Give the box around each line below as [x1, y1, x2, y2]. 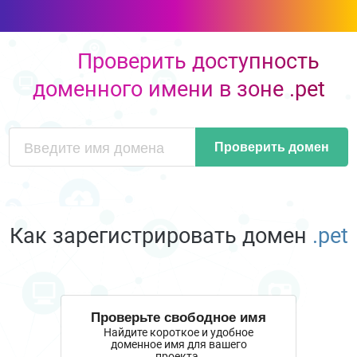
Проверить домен [214, 137, 329, 156]
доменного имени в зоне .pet [32, 76, 325, 102]
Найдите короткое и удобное [104, 326, 253, 339]
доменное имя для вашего [110, 338, 247, 351]
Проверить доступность [76, 48, 320, 74]
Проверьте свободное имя [91, 306, 266, 326]
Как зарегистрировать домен [9, 222, 312, 249]
